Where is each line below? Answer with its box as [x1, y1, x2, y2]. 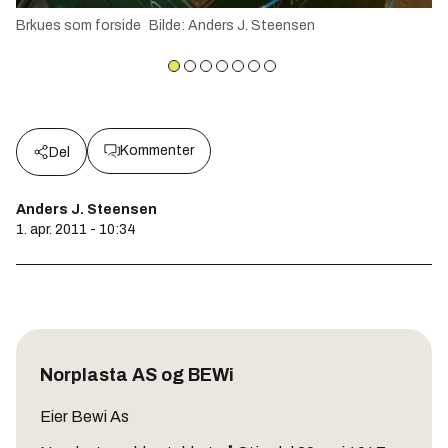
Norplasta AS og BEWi [40, 365, 234, 386]
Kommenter [120, 143, 194, 159]
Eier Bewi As [40, 408, 129, 426]
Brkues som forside [16, 18, 141, 34]
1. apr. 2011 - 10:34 [16, 222, 136, 238]
